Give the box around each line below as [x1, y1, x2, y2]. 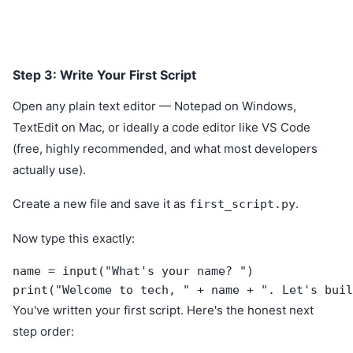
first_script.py [189, 197, 295, 211]
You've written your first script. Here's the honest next [13, 303, 314, 318]
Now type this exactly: [13, 231, 135, 246]
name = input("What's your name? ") [13, 264, 254, 278]
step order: [13, 324, 74, 339]
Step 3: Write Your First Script [13, 67, 196, 83]
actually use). [13, 162, 86, 177]
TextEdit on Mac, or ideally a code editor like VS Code [13, 120, 310, 135]
